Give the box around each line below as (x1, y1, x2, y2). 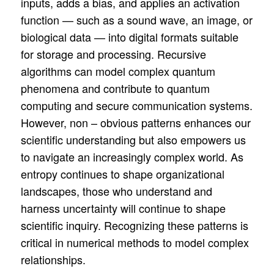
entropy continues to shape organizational (20, 165, 224, 182)
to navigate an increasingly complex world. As (20, 148, 243, 165)
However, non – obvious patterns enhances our (20, 114, 251, 130)
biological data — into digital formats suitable (20, 28, 239, 45)
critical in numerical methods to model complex (20, 234, 249, 250)
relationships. (20, 251, 86, 267)
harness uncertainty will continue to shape (20, 199, 226, 216)
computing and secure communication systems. (20, 97, 253, 113)
